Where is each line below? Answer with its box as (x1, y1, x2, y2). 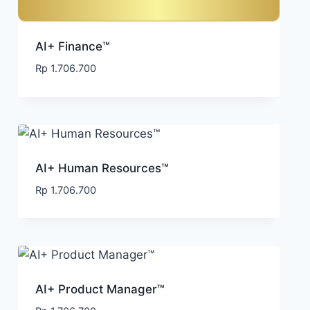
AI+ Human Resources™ (35, 161, 169, 175)
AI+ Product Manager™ (35, 282, 165, 297)
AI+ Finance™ (35, 39, 110, 54)
